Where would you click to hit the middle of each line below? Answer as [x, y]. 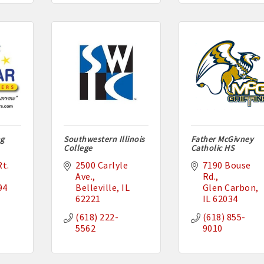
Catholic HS [212, 148]
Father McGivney [222, 139]
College [78, 148]
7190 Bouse [227, 165]
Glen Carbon [229, 188]
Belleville [96, 188]
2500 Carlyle [102, 165]
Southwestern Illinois [104, 139]
